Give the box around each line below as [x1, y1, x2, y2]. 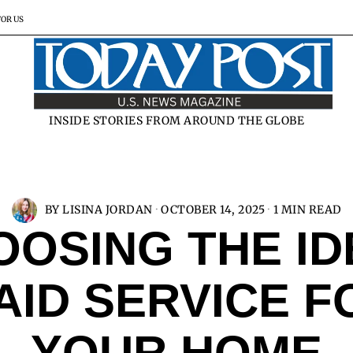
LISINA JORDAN [62, 203, 153, 217]
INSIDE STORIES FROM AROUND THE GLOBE [49, 113, 304, 128]
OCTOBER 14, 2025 [161, 203, 265, 217]
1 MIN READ [273, 203, 342, 217]
